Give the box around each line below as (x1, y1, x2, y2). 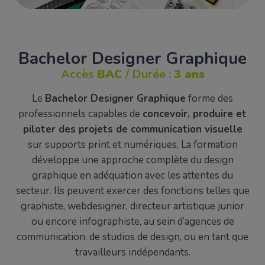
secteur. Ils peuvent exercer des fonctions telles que (15, 183, 250, 198)
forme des (186, 91, 233, 105)
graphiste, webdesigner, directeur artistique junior (21, 199, 244, 213)
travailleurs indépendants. (75, 245, 190, 259)
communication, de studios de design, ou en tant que (17, 230, 248, 244)
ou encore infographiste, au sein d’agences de (31, 214, 234, 228)
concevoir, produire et (143, 106, 247, 121)
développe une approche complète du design (31, 153, 234, 167)
